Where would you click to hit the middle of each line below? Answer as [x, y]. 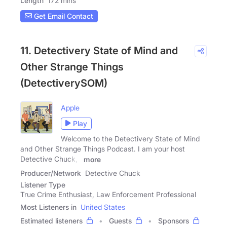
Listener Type [43, 185]
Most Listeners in [48, 207]
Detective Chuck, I [51, 159]
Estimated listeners [51, 221]
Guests [120, 221]
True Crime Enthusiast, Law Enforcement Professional [108, 195]
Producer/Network [51, 173]
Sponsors [174, 221]
